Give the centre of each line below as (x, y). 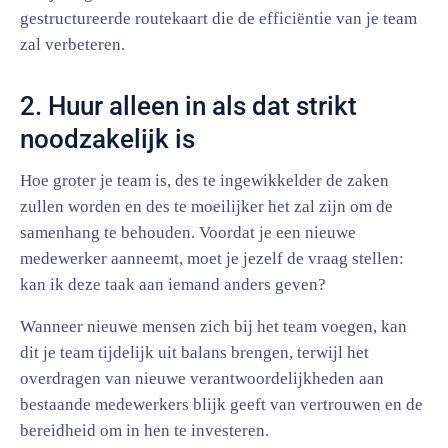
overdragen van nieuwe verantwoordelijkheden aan (202, 378)
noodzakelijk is (107, 139)
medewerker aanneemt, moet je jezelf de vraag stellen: (212, 258)
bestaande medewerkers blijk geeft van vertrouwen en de (221, 404)
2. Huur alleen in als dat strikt (188, 106)
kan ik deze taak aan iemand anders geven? (173, 284)
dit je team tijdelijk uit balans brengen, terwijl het (194, 352)
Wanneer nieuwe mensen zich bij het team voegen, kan (213, 326)
